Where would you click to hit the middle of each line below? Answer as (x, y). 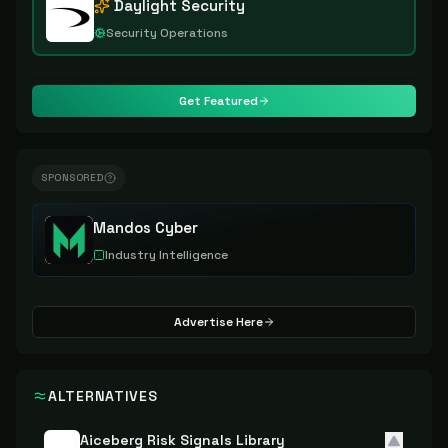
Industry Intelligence (166, 255)
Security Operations (167, 33)
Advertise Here (218, 322)
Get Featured (218, 101)
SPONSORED (72, 177)
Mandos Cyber (145, 227)
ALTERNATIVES (103, 396)
